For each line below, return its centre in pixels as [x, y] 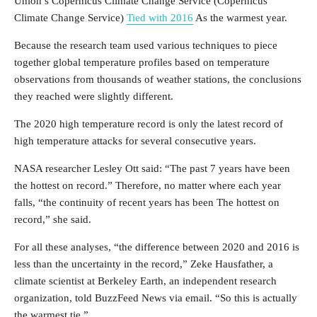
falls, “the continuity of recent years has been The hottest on [147, 202]
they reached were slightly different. [94, 96]
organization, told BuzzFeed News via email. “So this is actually [156, 298]
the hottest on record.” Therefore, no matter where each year [148, 185]
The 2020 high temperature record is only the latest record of [149, 124]
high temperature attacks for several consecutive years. [135, 141]
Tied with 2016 [160, 18]
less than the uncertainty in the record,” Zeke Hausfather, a [144, 264]
